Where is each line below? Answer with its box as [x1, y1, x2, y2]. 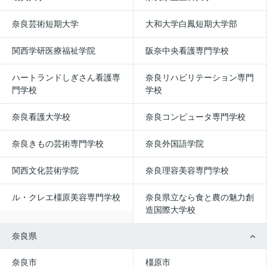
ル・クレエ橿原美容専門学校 [12, 193, 120, 203]
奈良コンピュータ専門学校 [145, 112, 246, 122]
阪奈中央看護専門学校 [145, 46, 229, 56]
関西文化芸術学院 [12, 166, 79, 176]
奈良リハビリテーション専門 [145, 73, 254, 83]
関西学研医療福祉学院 [12, 46, 95, 56]
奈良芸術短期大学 [12, 19, 79, 29]
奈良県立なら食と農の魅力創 [145, 193, 254, 203]
